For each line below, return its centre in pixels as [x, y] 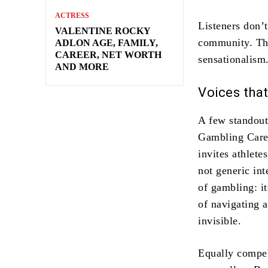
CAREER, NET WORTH [108, 54]
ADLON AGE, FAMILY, [106, 42]
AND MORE [82, 66]
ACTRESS [72, 15]
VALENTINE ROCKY [103, 31]
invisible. [220, 220]
